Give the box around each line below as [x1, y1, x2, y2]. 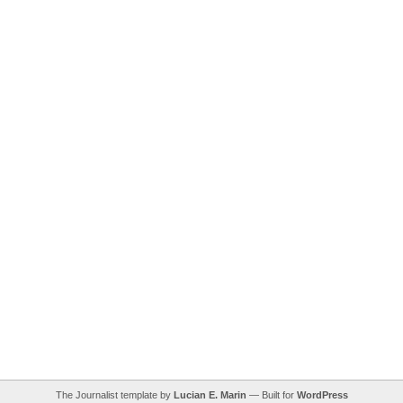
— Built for [246, 390, 297, 400]
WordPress [296, 390, 348, 400]
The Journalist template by [55, 390, 174, 400]
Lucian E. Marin [173, 390, 246, 400]
